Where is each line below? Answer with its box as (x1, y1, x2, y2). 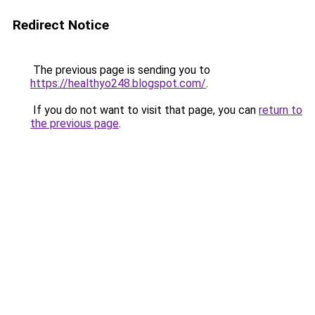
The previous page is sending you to (30, 63, 210, 77)
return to (259, 103, 302, 117)
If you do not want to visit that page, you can (30, 103, 259, 117)
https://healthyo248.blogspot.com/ (30, 77, 206, 90)
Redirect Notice (13, 17, 109, 33)
